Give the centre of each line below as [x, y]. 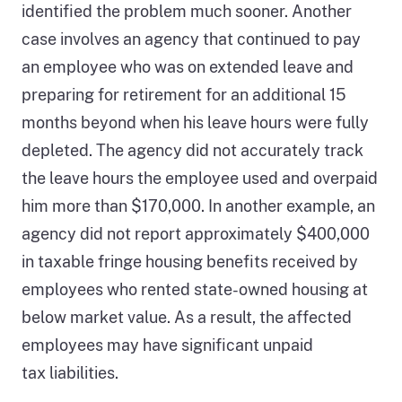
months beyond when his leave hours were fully [195, 122]
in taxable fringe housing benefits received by [190, 261]
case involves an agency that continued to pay [191, 39]
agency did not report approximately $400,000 [196, 233]
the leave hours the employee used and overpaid [200, 178]
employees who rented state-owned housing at [195, 289]
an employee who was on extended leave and [188, 66]
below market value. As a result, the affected [187, 317]
